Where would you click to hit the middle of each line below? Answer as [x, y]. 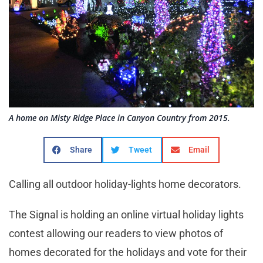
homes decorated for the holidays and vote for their [128, 252]
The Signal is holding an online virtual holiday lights [126, 215]
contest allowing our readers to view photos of [116, 234]
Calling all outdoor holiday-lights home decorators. [125, 184]
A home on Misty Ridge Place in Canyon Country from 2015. [119, 118]
